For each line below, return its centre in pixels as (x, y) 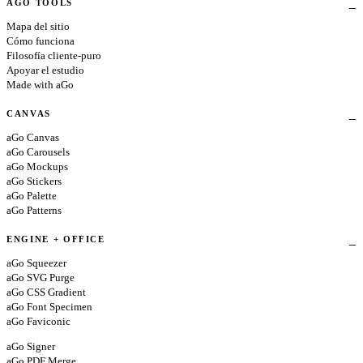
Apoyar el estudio (45, 70)
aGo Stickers (34, 181)
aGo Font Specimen (49, 307)
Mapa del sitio (38, 26)
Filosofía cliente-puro (54, 56)
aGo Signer (31, 346)
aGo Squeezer (36, 263)
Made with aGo (40, 85)
